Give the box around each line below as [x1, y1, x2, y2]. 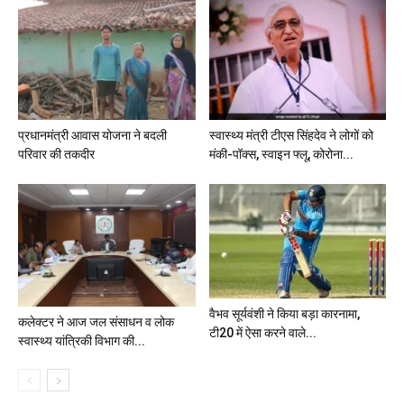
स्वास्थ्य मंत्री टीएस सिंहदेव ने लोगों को [208, 128, 373, 143]
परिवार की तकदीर [18, 147, 95, 162]
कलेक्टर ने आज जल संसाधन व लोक [18, 314, 174, 329]
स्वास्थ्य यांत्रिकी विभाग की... [18, 333, 145, 348]
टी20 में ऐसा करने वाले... [208, 325, 317, 340]
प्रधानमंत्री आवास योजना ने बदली [18, 128, 167, 143]
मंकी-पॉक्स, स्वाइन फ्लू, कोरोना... [208, 147, 353, 162]
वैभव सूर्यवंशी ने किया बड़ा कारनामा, [208, 306, 360, 321]
